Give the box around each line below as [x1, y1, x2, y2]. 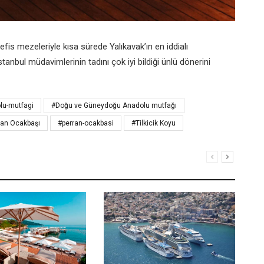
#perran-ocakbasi [58, 118, 114, 127]
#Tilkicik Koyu [131, 118, 176, 127]
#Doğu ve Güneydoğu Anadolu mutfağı [51, 101, 177, 110]
